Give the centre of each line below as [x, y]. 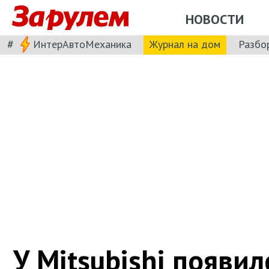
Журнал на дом [185, 44]
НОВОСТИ [215, 19]
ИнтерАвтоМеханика [82, 44]
